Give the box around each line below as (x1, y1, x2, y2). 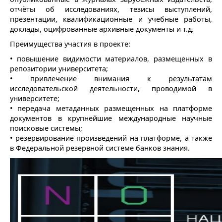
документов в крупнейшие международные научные (10, 113, 212, 123)
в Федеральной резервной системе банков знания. (10, 143, 190, 153)
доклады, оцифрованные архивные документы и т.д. (10, 24, 194, 34)
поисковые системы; (10, 123, 82, 133)
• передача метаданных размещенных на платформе (10, 103, 212, 113)
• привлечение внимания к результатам (10, 73, 212, 83)
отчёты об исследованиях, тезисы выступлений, (10, 4, 212, 14)
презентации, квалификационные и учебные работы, (10, 14, 212, 24)
